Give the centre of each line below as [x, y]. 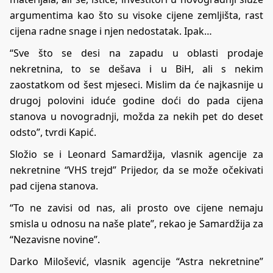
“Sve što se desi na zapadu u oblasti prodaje [136, 53]
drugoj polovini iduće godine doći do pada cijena [136, 101]
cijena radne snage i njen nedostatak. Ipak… [111, 31]
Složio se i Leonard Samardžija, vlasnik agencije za [136, 154]
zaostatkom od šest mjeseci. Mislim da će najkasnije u [136, 85]
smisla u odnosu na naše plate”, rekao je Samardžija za [136, 224]
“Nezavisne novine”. [55, 240]
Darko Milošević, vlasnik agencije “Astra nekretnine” [136, 262]
